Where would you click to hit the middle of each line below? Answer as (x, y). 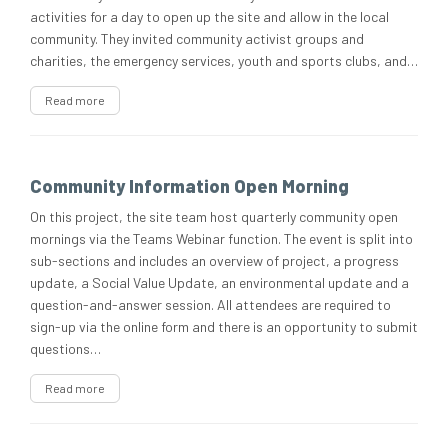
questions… (65, 349)
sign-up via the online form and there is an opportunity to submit (224, 327)
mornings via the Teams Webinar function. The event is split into (221, 239)
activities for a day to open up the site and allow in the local (209, 17)
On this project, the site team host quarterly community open (214, 217)
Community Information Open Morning (189, 186)
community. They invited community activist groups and (197, 39)
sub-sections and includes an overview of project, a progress (214, 261)
